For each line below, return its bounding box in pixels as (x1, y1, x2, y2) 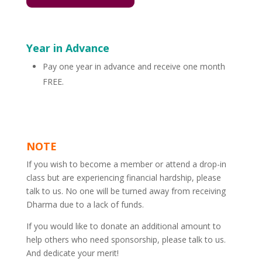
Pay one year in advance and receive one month (42, 61, 225, 73)
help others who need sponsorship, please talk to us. (26, 234, 226, 246)
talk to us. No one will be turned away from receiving (26, 185, 226, 197)
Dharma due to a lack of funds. (26, 199, 144, 211)
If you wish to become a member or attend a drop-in (26, 158, 226, 170)
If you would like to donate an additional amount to (26, 220, 221, 232)
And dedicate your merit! (26, 247, 119, 259)
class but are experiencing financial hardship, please (26, 172, 221, 184)
